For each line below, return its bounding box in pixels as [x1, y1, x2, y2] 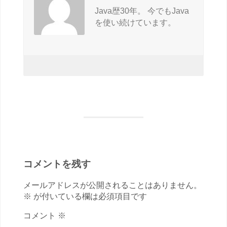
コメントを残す [23, 159, 91, 169]
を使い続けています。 [95, 18, 176, 27]
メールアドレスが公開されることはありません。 [23, 180, 202, 190]
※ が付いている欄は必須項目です [23, 192, 147, 201]
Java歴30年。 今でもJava [95, 7, 189, 15]
